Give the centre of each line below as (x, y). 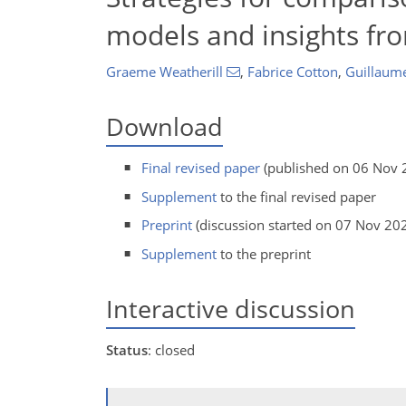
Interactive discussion (231, 308)
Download (164, 126)
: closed (171, 350)
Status (127, 350)
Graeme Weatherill (164, 72)
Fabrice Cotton (292, 72)
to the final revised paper (297, 196)
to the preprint (264, 253)
